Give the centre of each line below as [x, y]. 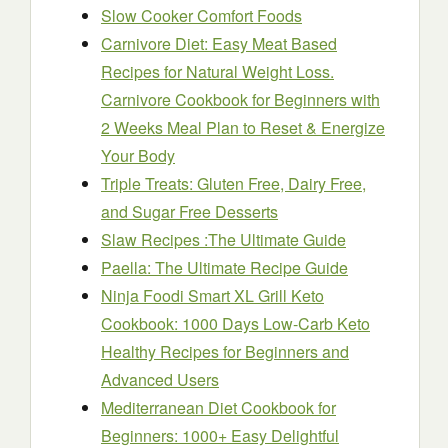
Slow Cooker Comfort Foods [201, 15]
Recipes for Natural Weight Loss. [217, 71]
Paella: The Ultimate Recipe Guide [224, 267]
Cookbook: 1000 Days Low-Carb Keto [235, 323]
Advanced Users [160, 379]
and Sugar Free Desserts [189, 211]
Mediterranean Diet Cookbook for [218, 407]
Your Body [138, 155]
